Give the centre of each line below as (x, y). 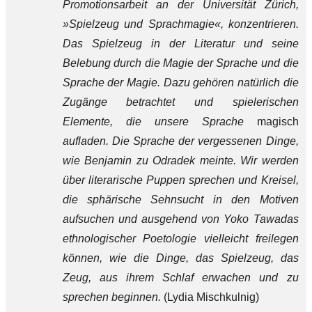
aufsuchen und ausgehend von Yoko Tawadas (180, 219)
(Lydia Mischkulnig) (211, 297)
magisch (278, 122)
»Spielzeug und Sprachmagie (138, 24)
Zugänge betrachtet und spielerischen (180, 102)
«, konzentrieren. (256, 24)
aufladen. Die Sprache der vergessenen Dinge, (180, 141)
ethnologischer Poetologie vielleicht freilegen (180, 239)
